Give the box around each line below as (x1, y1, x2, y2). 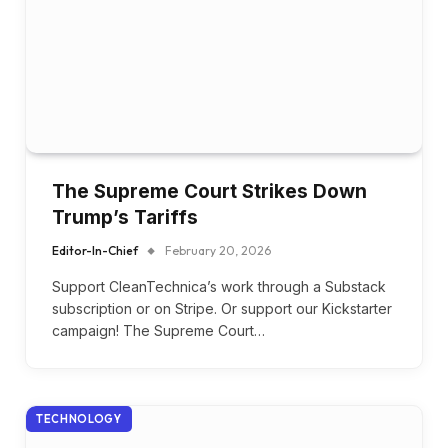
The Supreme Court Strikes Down (52, 179, 367, 203)
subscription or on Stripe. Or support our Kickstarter (52, 299, 392, 317)
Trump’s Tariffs (52, 205, 198, 229)
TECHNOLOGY (36, 411, 122, 426)
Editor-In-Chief (52, 242, 138, 258)
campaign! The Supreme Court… (52, 321, 265, 339)
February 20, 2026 (165, 242, 271, 258)
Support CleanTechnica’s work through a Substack (52, 277, 386, 295)
